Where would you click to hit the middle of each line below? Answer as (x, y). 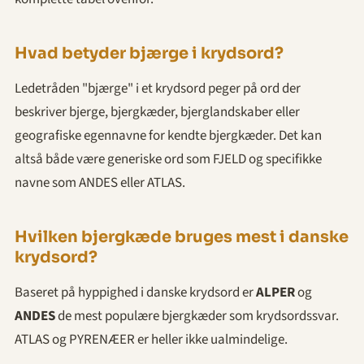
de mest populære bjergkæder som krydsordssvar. (197, 316)
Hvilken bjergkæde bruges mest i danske (182, 236)
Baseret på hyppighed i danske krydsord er (135, 292)
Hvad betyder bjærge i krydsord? (149, 53)
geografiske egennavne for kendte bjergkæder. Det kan (168, 135)
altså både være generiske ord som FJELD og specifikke (168, 159)
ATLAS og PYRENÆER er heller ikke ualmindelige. (151, 339)
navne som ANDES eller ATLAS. (100, 182)
